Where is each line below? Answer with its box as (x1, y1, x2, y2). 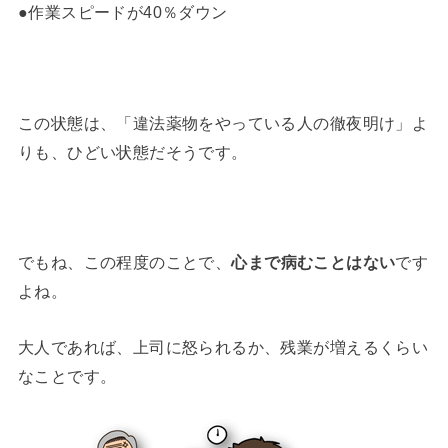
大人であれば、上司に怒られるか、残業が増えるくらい (17, 337, 429, 356)
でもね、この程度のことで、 (17, 253, 232, 272)
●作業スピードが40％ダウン (17, 2, 228, 21)
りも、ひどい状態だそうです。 (17, 142, 248, 161)
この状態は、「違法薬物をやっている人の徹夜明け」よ (17, 113, 429, 132)
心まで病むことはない (231, 253, 396, 272)
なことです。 (17, 366, 117, 385)
